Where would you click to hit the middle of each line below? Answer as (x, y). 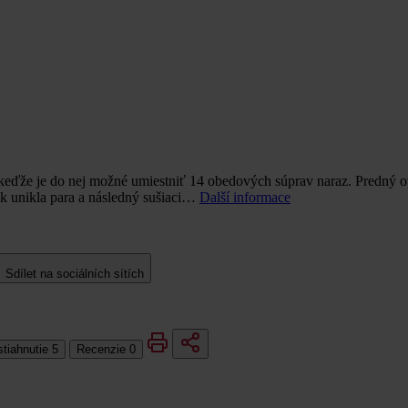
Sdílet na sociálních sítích (75, 273)
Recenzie (103, 349)
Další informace (245, 197)
